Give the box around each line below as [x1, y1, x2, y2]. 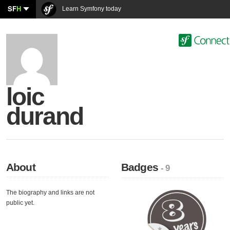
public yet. [6, 199, 34, 206]
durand [6, 103, 84, 130]
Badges [121, 161, 161, 173]
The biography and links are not [6, 189, 94, 196]
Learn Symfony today [61, 5, 121, 12]
